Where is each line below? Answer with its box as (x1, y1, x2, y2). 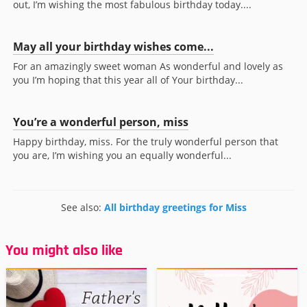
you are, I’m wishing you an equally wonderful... (13, 149, 232, 162)
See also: (60, 201, 104, 214)
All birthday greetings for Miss (103, 201, 247, 214)
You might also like (5, 241, 123, 261)
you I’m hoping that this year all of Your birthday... (13, 73, 243, 87)
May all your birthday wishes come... (13, 39, 214, 55)
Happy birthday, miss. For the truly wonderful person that (13, 135, 278, 149)
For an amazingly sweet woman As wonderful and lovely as (13, 60, 283, 73)
